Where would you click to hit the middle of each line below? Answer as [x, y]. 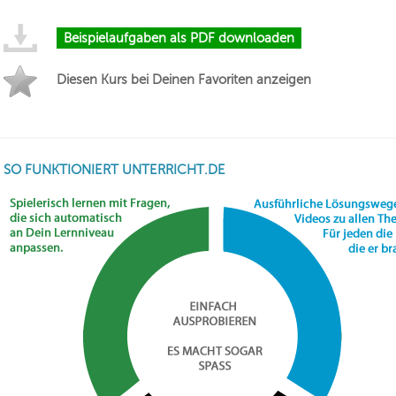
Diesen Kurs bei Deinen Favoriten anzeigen [184, 80]
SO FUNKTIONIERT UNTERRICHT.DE [114, 170]
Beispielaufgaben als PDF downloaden [179, 38]
